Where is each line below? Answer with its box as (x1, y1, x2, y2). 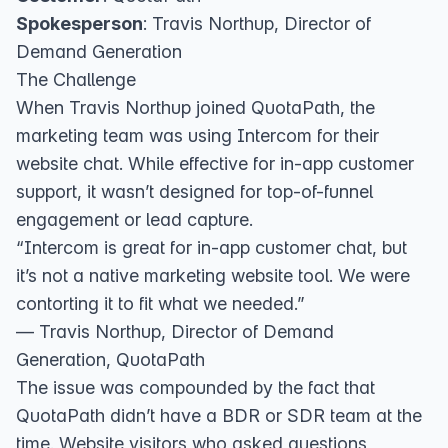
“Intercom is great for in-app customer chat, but (16, 237, 407, 258)
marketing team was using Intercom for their (16, 125, 379, 146)
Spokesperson (16, 13, 143, 34)
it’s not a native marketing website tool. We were (16, 265, 410, 286)
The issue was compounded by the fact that (16, 377, 375, 398)
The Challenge (16, 69, 136, 90)
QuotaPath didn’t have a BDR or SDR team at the (16, 405, 422, 426)
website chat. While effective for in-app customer (16, 153, 414, 174)
